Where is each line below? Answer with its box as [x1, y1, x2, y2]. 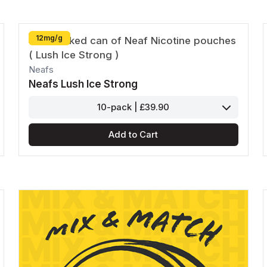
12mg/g [36, 33, 63, 43]
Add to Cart [108, 129, 159, 141]
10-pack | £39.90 [97, 102, 170, 113]
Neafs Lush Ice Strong [28, 78, 138, 91]
